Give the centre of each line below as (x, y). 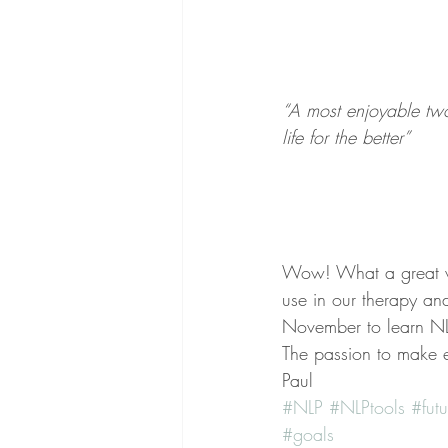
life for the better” (346, 137)
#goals (308, 434)
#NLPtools (367, 407)
